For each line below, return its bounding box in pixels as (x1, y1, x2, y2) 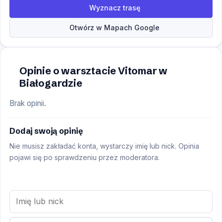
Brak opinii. (9, 98, 46, 108)
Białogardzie (19, 76, 82, 89)
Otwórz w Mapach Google (69, 23, 160, 32)
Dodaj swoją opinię (9, 125, 84, 136)
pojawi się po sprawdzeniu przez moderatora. (9, 153, 160, 162)
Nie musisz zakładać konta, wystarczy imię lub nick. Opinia (9, 142, 199, 151)
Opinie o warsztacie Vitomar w (19, 64, 168, 77)
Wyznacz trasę (89, 3, 140, 12)
